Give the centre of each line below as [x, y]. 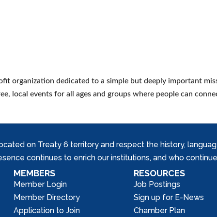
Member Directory [47, 197]
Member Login [40, 184]
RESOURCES [160, 173]
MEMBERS [35, 173]
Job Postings [157, 184]
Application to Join [47, 210]
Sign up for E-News [169, 197]
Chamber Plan [160, 210]
